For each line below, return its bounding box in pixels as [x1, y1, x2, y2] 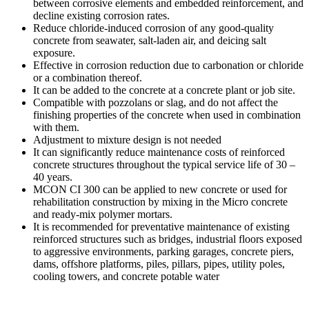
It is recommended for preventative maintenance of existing [33, 221, 290, 233]
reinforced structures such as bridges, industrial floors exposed [33, 233, 302, 246]
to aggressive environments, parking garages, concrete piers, [33, 246, 294, 258]
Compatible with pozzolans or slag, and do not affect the [33, 97, 278, 109]
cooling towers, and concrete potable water [33, 270, 219, 283]
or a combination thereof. [33, 72, 142, 84]
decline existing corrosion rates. [33, 10, 170, 22]
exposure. [33, 47, 75, 59]
